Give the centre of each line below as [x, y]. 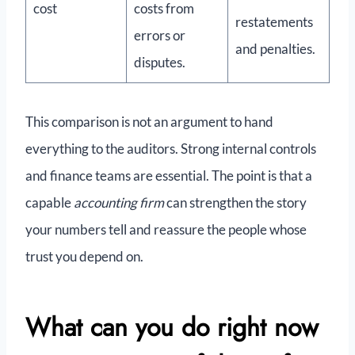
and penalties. [275, 49]
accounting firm [119, 203]
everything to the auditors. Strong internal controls [171, 149]
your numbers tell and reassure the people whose [166, 230]
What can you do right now [172, 328]
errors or [159, 36]
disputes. [159, 63]
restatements [274, 22]
